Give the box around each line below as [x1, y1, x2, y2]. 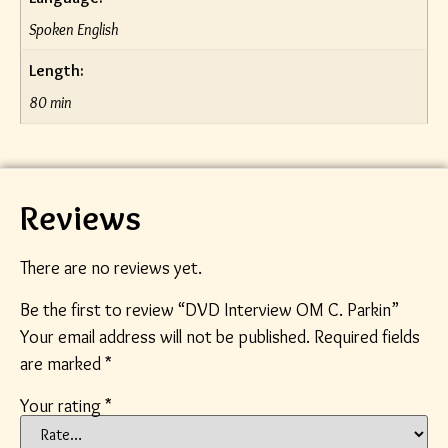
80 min [29, 92, 73, 113]
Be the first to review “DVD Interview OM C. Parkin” [20, 298, 399, 321]
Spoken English [29, 19, 120, 40]
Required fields [314, 325, 420, 348]
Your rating [20, 394, 105, 417]
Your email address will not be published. [20, 325, 310, 348]
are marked [20, 352, 105, 375]
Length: [29, 60, 85, 81]
